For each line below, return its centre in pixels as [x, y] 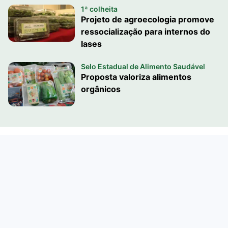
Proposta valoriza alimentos [136, 77]
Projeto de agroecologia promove [147, 19]
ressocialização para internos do [145, 31]
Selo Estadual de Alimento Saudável [143, 66]
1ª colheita [99, 9]
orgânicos [101, 89]
